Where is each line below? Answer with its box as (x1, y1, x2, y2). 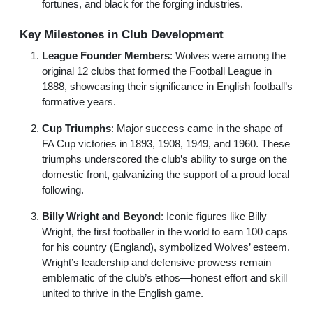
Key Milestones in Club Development (20, 27, 224, 41)
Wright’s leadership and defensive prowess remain (42, 256, 271, 268)
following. (42, 184, 84, 196)
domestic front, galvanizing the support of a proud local (42, 168, 289, 180)
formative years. (42, 96, 116, 108)
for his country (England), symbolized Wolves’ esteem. (42, 241, 290, 253)
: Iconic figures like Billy (161, 210, 267, 222)
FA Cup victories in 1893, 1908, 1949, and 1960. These (42, 138, 290, 150)
